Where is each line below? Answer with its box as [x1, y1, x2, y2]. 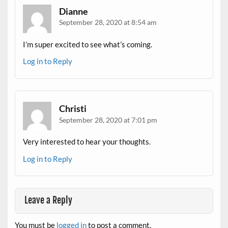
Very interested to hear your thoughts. [23, 137, 151, 147]
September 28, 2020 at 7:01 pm [59, 115, 158, 124]
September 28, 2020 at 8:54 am [59, 18, 157, 27]
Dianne [59, 5, 89, 17]
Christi [59, 102, 87, 114]
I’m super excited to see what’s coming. [23, 39, 153, 49]
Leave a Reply [24, 194, 73, 207]
